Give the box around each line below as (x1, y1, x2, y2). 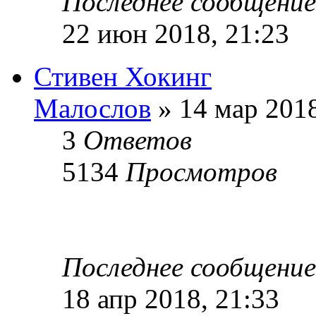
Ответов (83, 124, 192, 155)
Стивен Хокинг (34, 61, 212, 92)
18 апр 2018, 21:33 (62, 283, 279, 314)
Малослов (34, 92, 151, 123)
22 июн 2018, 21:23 (62, 18, 289, 49)
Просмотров (126, 156, 277, 187)
